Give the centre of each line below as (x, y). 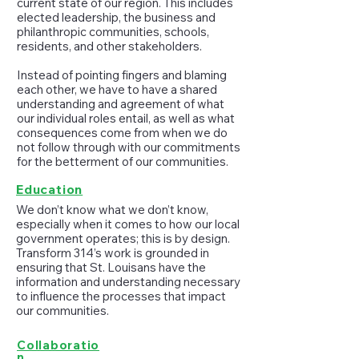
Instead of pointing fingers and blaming (122, 75)
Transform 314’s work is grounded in (113, 253)
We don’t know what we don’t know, (112, 210)
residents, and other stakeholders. (109, 46)
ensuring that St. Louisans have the (111, 267)
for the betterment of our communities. (123, 161)
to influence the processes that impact (121, 296)
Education (50, 189)
